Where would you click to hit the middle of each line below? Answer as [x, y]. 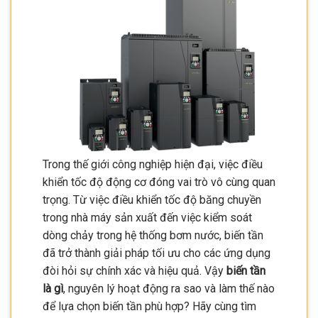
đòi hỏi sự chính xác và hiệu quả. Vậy [135, 271]
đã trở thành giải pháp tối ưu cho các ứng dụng [157, 253]
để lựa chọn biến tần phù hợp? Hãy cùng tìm [149, 307]
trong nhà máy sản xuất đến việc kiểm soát [147, 218]
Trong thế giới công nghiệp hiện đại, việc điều [153, 165]
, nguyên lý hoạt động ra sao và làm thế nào [169, 289]
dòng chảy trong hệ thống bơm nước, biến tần [153, 236]
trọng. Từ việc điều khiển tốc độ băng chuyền [152, 200]
